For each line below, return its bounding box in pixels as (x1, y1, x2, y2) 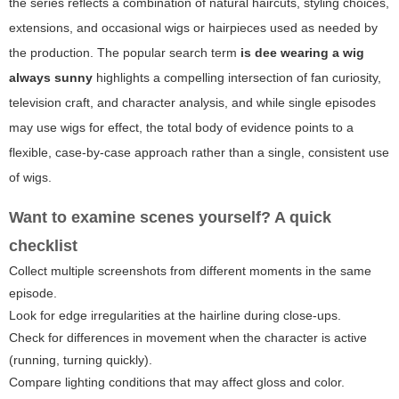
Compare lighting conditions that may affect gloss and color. (9, 374, 345, 389)
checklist (9, 236, 77, 255)
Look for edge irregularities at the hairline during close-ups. (9, 307, 341, 322)
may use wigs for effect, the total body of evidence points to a (9, 119, 354, 134)
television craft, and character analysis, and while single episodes (9, 94, 376, 110)
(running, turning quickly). (9, 352, 152, 367)
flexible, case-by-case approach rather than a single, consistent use (9, 144, 389, 159)
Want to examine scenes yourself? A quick (9, 208, 331, 226)
